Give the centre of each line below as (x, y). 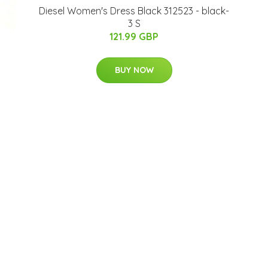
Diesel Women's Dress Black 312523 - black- (134, 10)
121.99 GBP (134, 36)
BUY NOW (134, 70)
